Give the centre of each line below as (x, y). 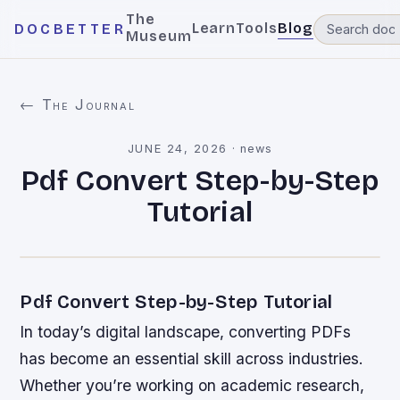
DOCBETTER (70, 29)
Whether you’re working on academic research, (192, 385)
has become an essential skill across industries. (192, 358)
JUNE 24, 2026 (177, 149)
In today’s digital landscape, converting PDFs (186, 332)
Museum (158, 36)
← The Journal (78, 104)
